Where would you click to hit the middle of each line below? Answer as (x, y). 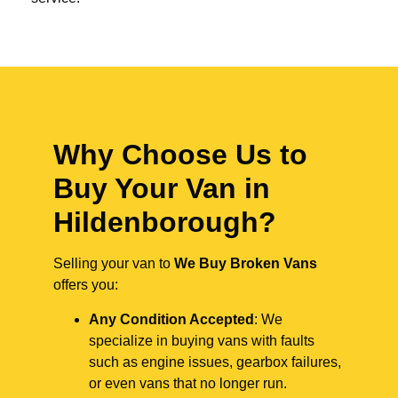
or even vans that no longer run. (188, 383)
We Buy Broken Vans (246, 264)
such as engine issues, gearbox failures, (215, 362)
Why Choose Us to (180, 155)
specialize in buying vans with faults (202, 340)
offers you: (86, 285)
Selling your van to (114, 264)
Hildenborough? (165, 223)
